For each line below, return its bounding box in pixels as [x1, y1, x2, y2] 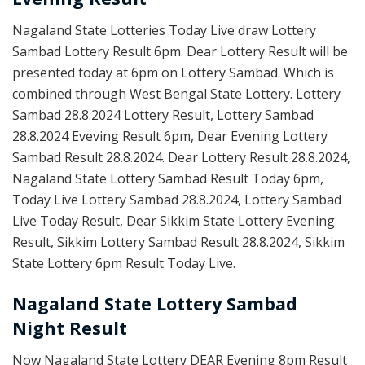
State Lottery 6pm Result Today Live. [12, 254, 235, 273]
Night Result [12, 315, 127, 340]
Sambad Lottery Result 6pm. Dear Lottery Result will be [12, 42, 348, 61]
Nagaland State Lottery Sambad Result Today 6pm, [12, 169, 323, 188]
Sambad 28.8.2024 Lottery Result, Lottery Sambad [12, 106, 314, 125]
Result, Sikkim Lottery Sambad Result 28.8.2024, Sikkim [12, 233, 345, 252]
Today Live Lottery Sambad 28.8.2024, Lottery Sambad [12, 191, 341, 209]
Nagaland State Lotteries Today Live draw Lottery [12, 21, 316, 40]
